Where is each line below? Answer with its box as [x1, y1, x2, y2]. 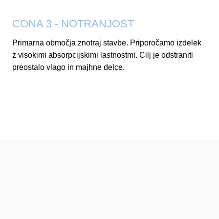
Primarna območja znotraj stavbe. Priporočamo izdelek [12, 39, 201, 47]
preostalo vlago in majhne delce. [12, 63, 125, 71]
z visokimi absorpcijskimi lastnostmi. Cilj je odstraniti [12, 51, 193, 59]
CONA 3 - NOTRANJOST [12, 18, 134, 30]
